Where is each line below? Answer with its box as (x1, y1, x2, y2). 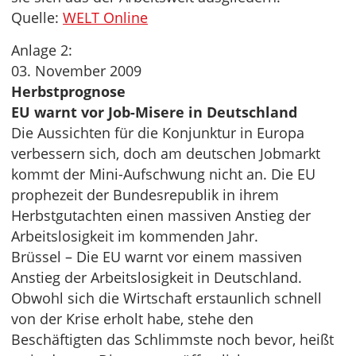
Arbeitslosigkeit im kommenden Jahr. (11, 226, 258, 246)
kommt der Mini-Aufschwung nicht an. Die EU (11, 164, 315, 184)
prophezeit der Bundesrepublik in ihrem (11, 185, 279, 204)
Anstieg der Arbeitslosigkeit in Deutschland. (11, 268, 302, 287)
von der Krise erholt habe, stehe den (11, 309, 253, 328)
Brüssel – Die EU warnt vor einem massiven (11, 247, 302, 266)
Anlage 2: (11, 41, 72, 60)
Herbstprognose (11, 82, 126, 101)
